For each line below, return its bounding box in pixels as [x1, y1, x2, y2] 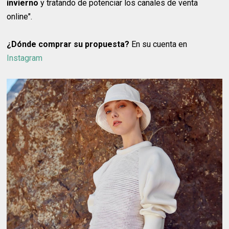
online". [7, 12, 33, 22]
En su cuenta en [129, 39, 188, 50]
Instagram [7, 53, 43, 63]
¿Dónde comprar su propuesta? [7, 39, 130, 50]
